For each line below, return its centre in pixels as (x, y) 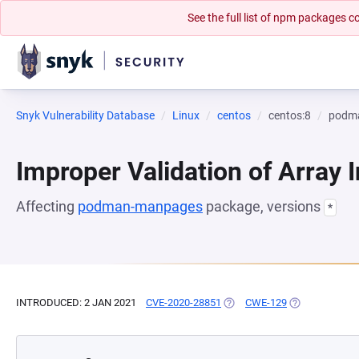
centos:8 (290, 115)
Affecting (47, 206)
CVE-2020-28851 (184, 303)
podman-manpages (140, 206)
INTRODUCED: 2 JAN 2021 (76, 303)
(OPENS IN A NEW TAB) (276, 303)
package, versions (263, 206)
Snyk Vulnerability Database (85, 115)
